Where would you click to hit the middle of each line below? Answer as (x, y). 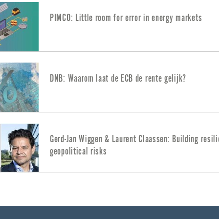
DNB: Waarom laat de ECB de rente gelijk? (118, 78)
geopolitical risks (78, 151)
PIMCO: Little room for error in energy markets (126, 18)
